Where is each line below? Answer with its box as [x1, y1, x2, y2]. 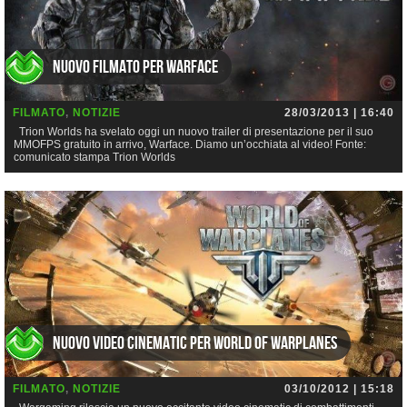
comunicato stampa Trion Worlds [14, 150, 175, 164]
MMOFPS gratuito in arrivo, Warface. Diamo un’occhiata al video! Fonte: [14, 137, 366, 151]
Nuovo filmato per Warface [53, 55, 218, 78]
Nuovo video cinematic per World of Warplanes [53, 333, 337, 355]
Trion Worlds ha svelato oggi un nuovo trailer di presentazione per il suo [14, 124, 373, 138]
